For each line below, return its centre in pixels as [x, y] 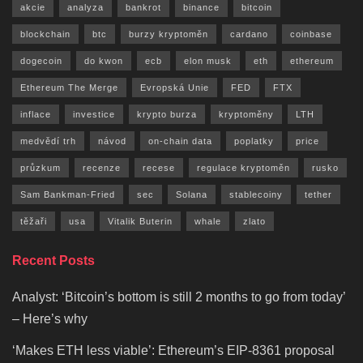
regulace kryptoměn [243, 168]
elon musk [208, 61]
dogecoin [41, 61]
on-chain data [180, 141]
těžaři [34, 222]
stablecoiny [256, 195]
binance [201, 8]
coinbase [311, 34]
